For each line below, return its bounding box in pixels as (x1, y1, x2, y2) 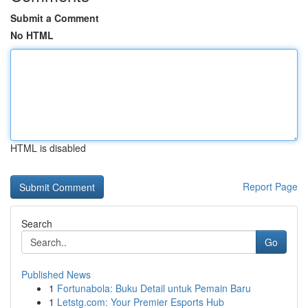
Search (21, 217, 52, 230)
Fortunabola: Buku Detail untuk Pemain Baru (57, 281, 251, 295)
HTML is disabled (10, 141, 86, 155)
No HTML (10, 28, 54, 42)
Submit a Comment (10, 11, 99, 25)
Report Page (243, 179, 298, 193)
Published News (21, 267, 91, 281)
